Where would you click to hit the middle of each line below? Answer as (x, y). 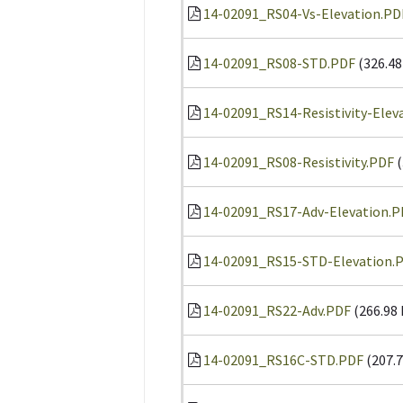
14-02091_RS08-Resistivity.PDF (299, 162)
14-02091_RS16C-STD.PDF (283, 360)
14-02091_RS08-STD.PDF (279, 63)
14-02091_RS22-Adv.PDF (277, 310)
